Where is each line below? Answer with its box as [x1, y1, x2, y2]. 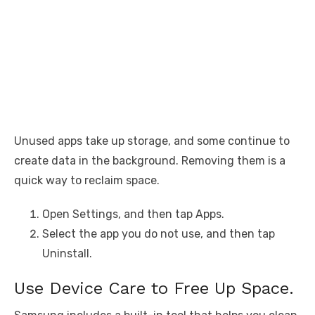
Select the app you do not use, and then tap [42, 227, 275, 241]
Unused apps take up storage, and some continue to [14, 134, 290, 148]
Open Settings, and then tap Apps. [42, 207, 224, 221]
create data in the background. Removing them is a [14, 154, 285, 168]
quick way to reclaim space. [14, 174, 160, 188]
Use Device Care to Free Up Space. [14, 278, 294, 299]
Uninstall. [42, 247, 92, 261]
